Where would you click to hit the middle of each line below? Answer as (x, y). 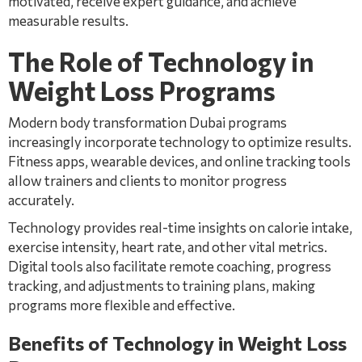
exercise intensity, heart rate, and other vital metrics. (168, 247)
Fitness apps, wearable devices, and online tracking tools (179, 161)
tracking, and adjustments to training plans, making (162, 286)
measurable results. (68, 21)
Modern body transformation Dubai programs (147, 122)
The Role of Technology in (161, 61)
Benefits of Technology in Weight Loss (177, 343)
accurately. (41, 200)
